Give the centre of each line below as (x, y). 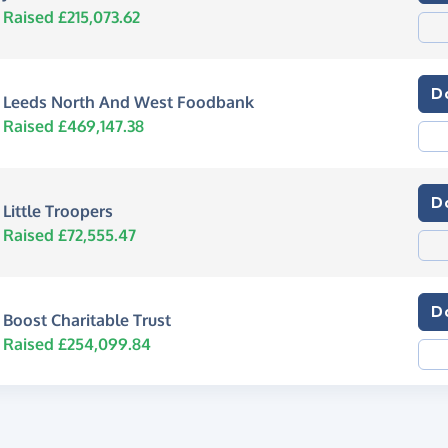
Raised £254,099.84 (76, 343)
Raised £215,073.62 (71, 16)
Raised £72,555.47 (69, 234)
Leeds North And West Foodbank (128, 101)
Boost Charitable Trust (86, 319)
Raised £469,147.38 (73, 125)
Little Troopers (57, 210)
